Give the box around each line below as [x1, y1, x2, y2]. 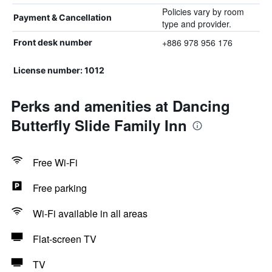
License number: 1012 [13, 65, 104, 75]
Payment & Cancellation [13, 12, 112, 22]
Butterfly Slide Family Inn [11, 115, 187, 135]
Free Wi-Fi [33, 155, 78, 169]
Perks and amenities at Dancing [11, 95, 230, 116]
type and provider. [161, 18, 231, 30]
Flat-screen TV [33, 232, 97, 246]
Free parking [33, 181, 87, 195]
